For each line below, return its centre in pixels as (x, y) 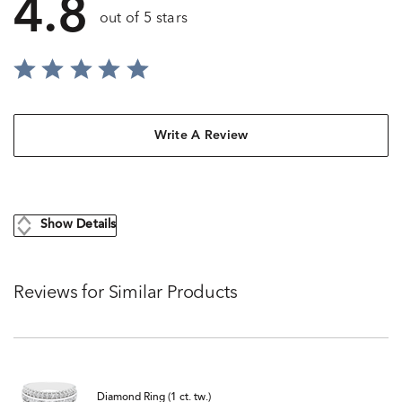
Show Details (78, 226)
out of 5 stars (144, 19)
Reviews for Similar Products (126, 293)
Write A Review (201, 136)
